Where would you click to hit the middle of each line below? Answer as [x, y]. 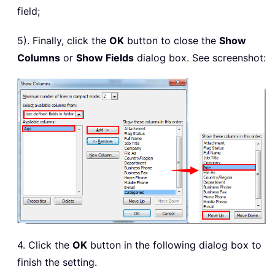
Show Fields [105, 57]
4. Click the [45, 245]
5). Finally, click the [63, 40]
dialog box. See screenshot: [200, 57]
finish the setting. [57, 262]
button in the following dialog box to [174, 245]
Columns [39, 57]
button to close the [172, 40]
